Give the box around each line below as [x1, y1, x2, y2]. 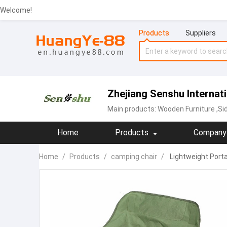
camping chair [111, 153, 157, 161]
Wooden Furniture [158, 105, 215, 113]
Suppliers [185, 29, 216, 37]
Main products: [107, 105, 158, 113]
